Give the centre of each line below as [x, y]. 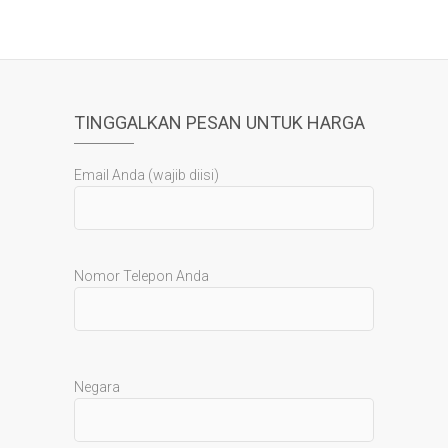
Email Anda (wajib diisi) [146, 175]
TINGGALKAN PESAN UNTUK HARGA [219, 123]
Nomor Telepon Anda [141, 276]
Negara [97, 387]
